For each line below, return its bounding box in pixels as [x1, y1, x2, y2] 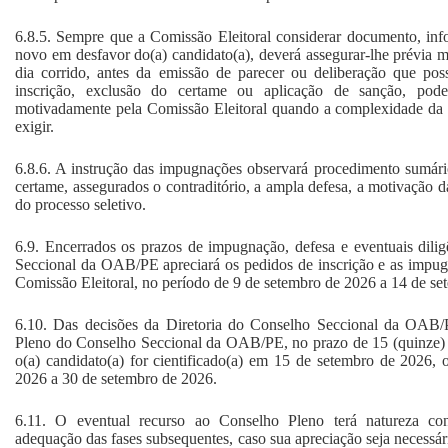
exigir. [15, 117, 54, 135]
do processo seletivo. [15, 195, 146, 213]
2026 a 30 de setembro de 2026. [15, 369, 217, 387]
